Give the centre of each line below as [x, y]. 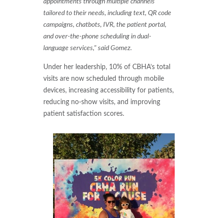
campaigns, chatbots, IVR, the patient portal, [105, 25]
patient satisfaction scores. [83, 113]
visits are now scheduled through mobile [103, 78]
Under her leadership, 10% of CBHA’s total [107, 67]
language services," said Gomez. [87, 48]
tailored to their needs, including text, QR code [107, 13]
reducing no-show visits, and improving [101, 102]
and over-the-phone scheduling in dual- [97, 36]
